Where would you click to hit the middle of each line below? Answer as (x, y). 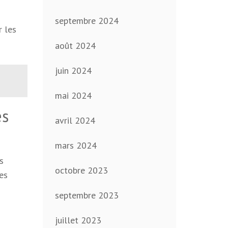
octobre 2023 (81, 170)
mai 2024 (73, 96)
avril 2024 (75, 121)
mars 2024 (76, 146)
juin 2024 (73, 71)
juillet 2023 (78, 220)
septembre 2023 (87, 195)
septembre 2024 (87, 21)
